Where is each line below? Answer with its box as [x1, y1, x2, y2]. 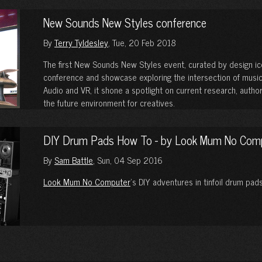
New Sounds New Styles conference [43, 13, 206, 32]
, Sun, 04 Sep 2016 [93, 153, 163, 167]
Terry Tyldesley [54, 35, 108, 50]
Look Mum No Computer [43, 174, 130, 189]
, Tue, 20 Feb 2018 [108, 35, 176, 50]
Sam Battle [54, 153, 93, 167]
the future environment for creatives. [43, 95, 175, 110]
